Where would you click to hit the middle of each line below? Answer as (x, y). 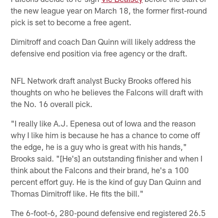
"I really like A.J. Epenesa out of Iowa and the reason (103, 123)
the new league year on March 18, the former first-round (109, 10)
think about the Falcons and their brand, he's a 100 (100, 170)
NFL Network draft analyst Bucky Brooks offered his (101, 80)
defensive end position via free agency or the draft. (99, 53)
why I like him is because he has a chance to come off (106, 135)
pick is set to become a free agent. (71, 22)
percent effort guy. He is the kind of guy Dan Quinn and (106, 181)
